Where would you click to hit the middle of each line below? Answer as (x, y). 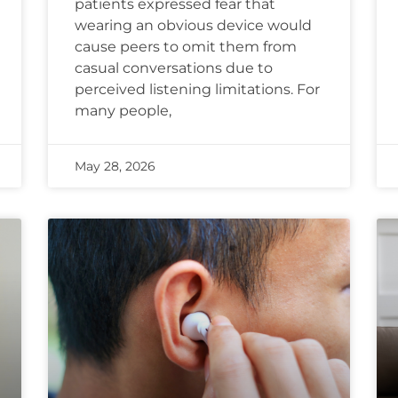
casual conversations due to (174, 68)
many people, (123, 111)
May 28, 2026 (115, 167)
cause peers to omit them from (186, 47)
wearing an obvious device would (193, 26)
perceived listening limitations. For (197, 90)
